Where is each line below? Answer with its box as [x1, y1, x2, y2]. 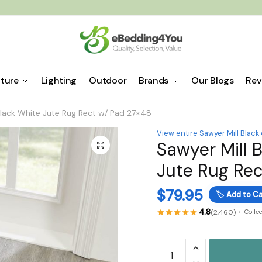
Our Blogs [191, 74, 234, 87]
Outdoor [89, 74, 126, 87]
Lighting [41, 74, 77, 87]
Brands [138, 74, 169, 87]
